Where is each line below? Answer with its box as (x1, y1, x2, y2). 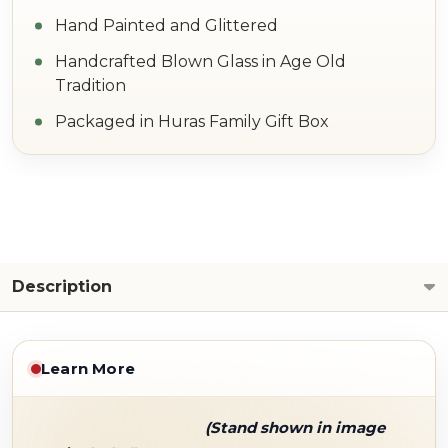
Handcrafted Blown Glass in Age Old (55, 52, 346, 71)
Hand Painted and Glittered (55, 16, 278, 35)
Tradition (55, 76, 126, 95)
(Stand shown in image (205, 418, 385, 437)
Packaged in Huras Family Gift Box (55, 112, 329, 131)
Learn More (41, 359, 135, 378)
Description (12, 277, 112, 296)
